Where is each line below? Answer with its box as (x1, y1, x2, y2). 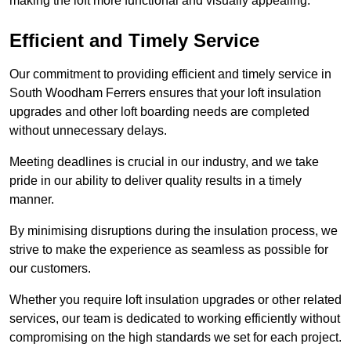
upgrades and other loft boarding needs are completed (9, 105, 309, 119)
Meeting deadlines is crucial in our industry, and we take (9, 155, 319, 169)
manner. (9, 193, 54, 207)
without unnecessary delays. (9, 124, 167, 138)
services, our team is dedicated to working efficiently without (9, 312, 340, 326)
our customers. (9, 262, 91, 276)
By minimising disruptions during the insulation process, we (9, 224, 338, 238)
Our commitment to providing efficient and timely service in (9, 67, 331, 81)
